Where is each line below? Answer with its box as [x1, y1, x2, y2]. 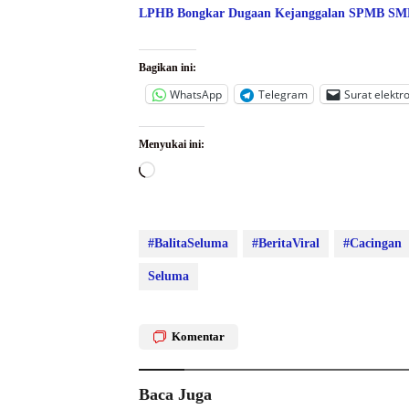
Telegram [258, 86, 308, 102]
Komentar [172, 330, 225, 344]
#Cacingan [343, 236, 402, 251]
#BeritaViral [252, 236, 320, 251]
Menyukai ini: [139, 138, 204, 152]
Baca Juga [139, 385, 212, 404]
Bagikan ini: [139, 61, 196, 75]
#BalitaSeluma [148, 236, 228, 251]
